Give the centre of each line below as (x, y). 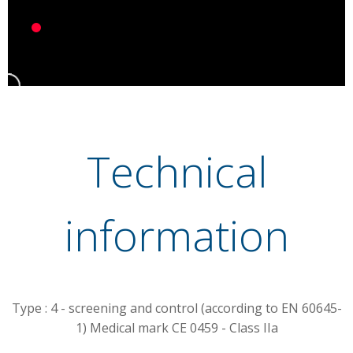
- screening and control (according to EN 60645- (199, 308)
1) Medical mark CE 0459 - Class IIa (176, 328)
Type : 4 (34, 308)
